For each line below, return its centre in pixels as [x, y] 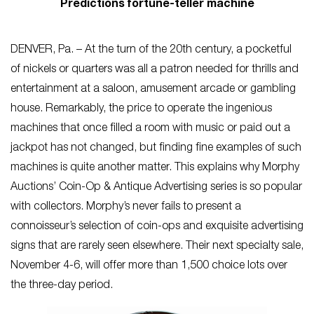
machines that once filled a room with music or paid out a [150, 129]
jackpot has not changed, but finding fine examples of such [156, 149]
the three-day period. [63, 286]
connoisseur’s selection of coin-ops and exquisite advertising [157, 227]
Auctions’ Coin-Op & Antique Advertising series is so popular [156, 188]
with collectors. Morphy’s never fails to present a [126, 207]
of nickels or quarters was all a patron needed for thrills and [155, 70]
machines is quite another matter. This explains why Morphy [155, 168]
